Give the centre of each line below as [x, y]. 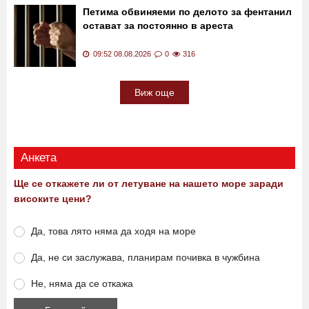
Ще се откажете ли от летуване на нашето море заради [149, 242]
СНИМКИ [104, 22]
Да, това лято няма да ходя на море [113, 289]
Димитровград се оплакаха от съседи [176, 8]
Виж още [154, 151]
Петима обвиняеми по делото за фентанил [187, 70]
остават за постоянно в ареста [158, 84]
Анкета [39, 216]
